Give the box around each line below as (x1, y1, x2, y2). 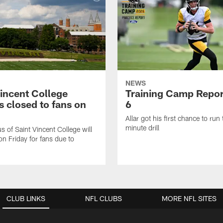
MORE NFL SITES (162, 194, 217, 203)
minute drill (125, 123, 159, 132)
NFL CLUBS (85, 194, 122, 203)
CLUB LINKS (6, 194, 45, 203)
